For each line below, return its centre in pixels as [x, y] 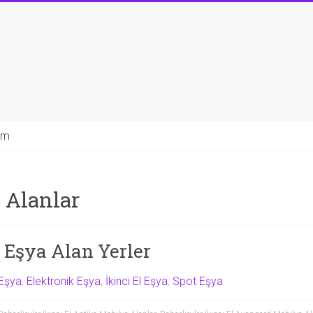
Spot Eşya [198, 281]
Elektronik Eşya [64, 281]
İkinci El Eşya [137, 281]
